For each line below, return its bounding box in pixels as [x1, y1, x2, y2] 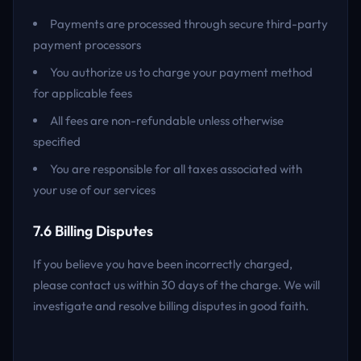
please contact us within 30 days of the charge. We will [33, 277, 320, 293]
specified [33, 134, 81, 149]
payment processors [33, 37, 141, 52]
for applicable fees [33, 85, 132, 101]
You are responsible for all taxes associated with [50, 161, 302, 176]
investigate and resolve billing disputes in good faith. [33, 298, 309, 313]
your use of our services [33, 182, 156, 197]
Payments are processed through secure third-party [50, 16, 328, 31]
